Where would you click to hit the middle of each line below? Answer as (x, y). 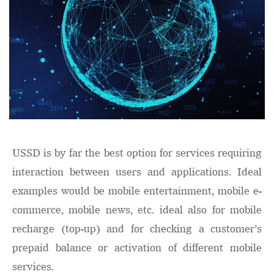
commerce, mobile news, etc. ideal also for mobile (137, 210)
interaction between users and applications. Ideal (137, 172)
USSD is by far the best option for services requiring (137, 153)
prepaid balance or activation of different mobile (137, 248)
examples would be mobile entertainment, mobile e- (137, 191)
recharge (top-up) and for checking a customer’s (137, 229)
